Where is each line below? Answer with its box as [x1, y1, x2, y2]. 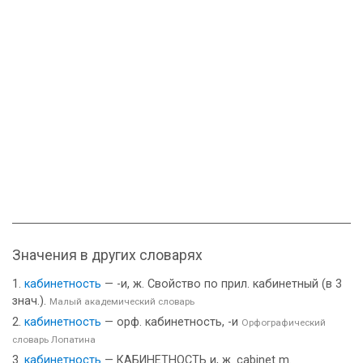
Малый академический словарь [49, 296, 194, 307]
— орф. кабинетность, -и [101, 315, 241, 329]
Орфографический [241, 317, 326, 328]
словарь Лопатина [12, 334, 96, 345]
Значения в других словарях [12, 247, 203, 263]
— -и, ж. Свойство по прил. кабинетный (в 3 [101, 277, 342, 291]
